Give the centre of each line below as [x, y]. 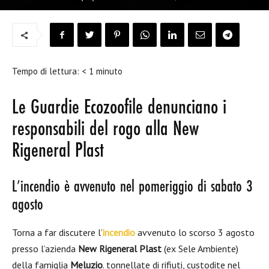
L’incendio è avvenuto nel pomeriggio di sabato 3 [132, 187]
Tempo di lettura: [47, 71]
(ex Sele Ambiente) [200, 249]
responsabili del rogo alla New [105, 130]
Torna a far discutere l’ [57, 232]
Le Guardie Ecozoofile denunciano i [119, 108]
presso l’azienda [45, 249]
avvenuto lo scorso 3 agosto [195, 232]
